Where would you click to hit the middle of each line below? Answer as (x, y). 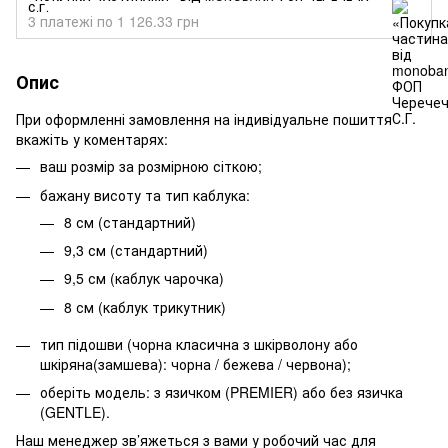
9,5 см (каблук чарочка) (144, 278)
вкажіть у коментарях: (92, 139)
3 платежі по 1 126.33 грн (113, 21)
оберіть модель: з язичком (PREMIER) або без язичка (221, 391)
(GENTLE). (75, 411)
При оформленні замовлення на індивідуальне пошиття (204, 119)
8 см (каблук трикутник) (145, 306)
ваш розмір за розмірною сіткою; (151, 166)
